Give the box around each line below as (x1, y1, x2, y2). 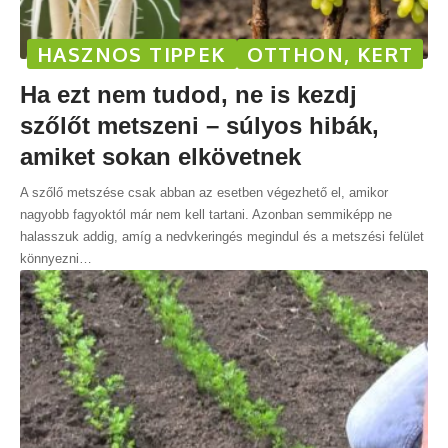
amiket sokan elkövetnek (20, 142, 301, 170)
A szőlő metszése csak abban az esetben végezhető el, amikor (20, 184, 388, 200)
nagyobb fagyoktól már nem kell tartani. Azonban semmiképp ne (20, 206, 392, 222)
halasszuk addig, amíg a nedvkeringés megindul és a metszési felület (20, 228, 424, 244)
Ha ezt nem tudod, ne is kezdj (20, 80, 357, 108)
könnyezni (20, 250, 79, 266)
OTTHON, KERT (246, 40, 414, 67)
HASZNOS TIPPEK (37, 40, 227, 67)
